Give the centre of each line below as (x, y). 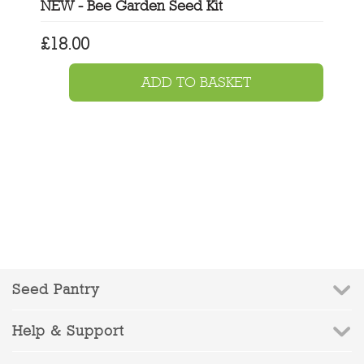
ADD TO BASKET (196, 82)
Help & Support (68, 331)
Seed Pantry (56, 290)
